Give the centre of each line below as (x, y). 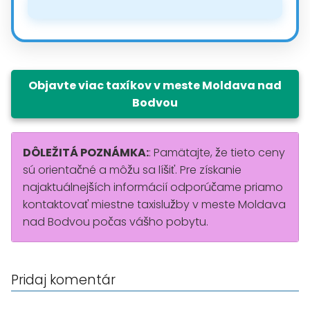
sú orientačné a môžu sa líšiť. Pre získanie (132, 170)
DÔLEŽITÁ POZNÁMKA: (86, 152)
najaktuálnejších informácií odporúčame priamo (153, 187)
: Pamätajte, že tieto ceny (217, 152)
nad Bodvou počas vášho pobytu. (116, 221)
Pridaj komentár (63, 280)
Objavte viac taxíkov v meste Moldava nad (155, 85)
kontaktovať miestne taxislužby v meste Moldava (154, 204)
